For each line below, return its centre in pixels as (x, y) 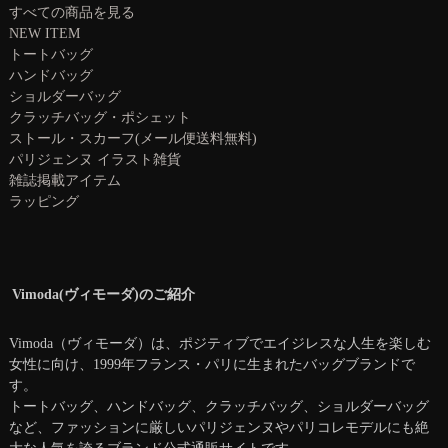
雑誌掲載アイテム (64, 179)
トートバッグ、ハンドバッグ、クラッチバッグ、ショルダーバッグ (218, 406)
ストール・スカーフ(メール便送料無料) (132, 137)
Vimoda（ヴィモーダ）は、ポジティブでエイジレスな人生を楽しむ (219, 343)
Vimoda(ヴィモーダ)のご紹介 (103, 293)
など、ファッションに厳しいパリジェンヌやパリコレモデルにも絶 (218, 427)
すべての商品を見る (71, 11)
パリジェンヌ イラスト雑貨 (94, 158)
